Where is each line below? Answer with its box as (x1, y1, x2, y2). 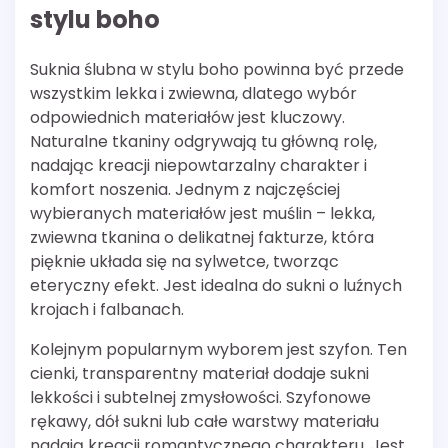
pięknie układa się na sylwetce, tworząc (30, 250, 339, 274)
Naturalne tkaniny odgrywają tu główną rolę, (30, 130, 377, 154)
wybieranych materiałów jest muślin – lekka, (30, 202, 375, 226)
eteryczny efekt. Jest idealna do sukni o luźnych (30, 274, 402, 298)
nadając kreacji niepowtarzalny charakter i (30, 154, 367, 178)
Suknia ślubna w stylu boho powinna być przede (30, 58, 404, 82)
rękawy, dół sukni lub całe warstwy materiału (30, 410, 379, 434)
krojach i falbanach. (30, 298, 184, 322)
